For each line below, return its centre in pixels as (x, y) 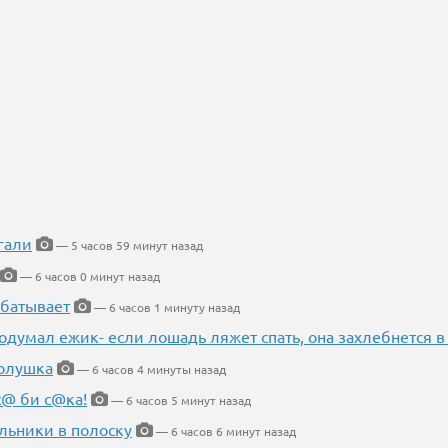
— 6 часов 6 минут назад (224, 431)
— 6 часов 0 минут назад (88, 276)
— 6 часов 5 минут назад (179, 400)
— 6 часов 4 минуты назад (150, 369)
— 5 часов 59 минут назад (128, 245)
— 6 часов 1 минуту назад (165, 307)
